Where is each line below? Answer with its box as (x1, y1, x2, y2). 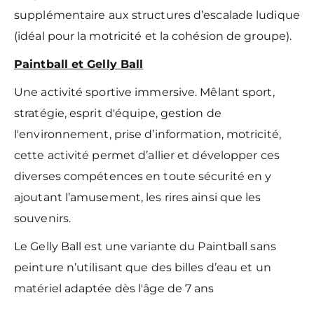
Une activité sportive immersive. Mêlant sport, (14, 85, 275, 99)
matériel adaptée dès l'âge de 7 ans (14, 281, 214, 295)
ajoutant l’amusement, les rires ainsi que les (14, 190, 261, 204)
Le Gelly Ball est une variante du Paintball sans (14, 239, 276, 253)
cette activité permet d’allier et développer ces (14, 148, 280, 162)
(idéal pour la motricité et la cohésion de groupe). (14, 29, 292, 43)
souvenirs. (14, 211, 71, 225)
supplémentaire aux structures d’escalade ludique (14, 8, 300, 22)
